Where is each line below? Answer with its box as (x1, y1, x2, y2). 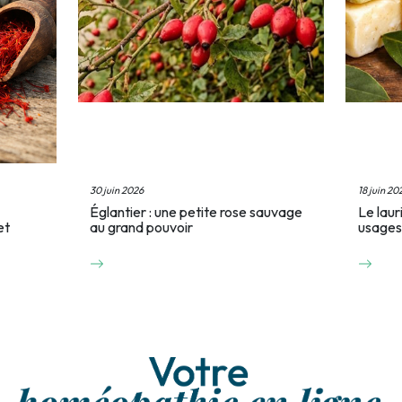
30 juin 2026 (90, 197, 144, 210)
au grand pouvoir (90, 231, 194, 249)
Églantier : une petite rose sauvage (90, 215, 303, 234)
